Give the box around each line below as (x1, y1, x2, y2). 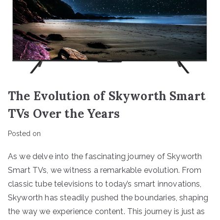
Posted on (8, 129, 41, 137)
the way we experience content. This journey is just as (8, 206, 205, 216)
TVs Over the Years (8, 106, 120, 121)
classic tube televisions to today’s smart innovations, (8, 179, 202, 189)
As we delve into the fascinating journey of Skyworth (8, 151, 202, 161)
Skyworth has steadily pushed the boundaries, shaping (8, 192, 209, 202)
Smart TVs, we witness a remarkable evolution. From (8, 165, 202, 175)
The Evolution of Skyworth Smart (8, 88, 205, 104)
